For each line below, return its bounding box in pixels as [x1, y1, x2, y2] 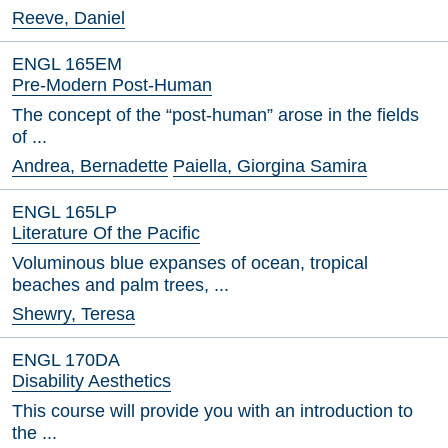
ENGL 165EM [12, 54, 122, 74]
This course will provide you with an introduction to [12, 401, 413, 421]
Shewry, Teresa [12, 304, 135, 324]
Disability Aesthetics [12, 371, 171, 391]
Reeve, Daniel [12, 8, 125, 28]
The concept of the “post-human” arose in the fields [12, 105, 419, 125]
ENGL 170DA [12, 350, 120, 370]
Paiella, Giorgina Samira [173, 156, 367, 176]
